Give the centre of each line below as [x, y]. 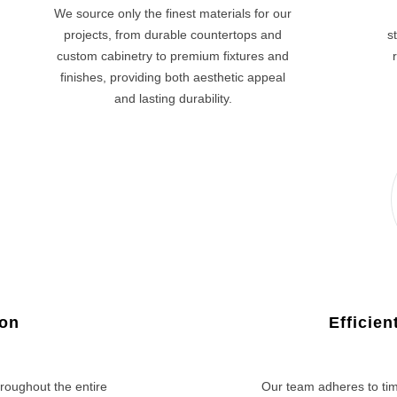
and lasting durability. [173, 98]
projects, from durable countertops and [173, 35]
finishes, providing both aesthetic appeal [173, 77]
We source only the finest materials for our [173, 13]
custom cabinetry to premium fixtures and [173, 56]
